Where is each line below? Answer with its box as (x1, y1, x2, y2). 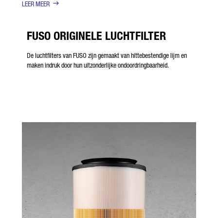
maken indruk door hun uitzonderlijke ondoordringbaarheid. (27, 61, 169, 69)
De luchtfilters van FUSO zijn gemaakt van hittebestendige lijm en (27, 51, 187, 59)
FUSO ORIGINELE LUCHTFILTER (27, 28, 166, 43)
